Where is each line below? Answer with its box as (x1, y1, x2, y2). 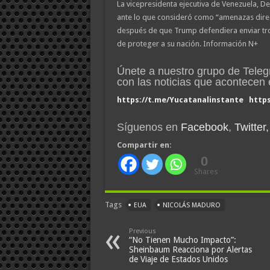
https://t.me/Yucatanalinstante (116, 95, 243, 104)
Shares (193, 167, 218, 176)
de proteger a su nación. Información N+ (116, 39, 258, 48)
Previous (128, 227, 156, 235)
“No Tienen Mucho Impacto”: (128, 235, 236, 245)
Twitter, (234, 121, 269, 133)
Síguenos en (116, 121, 181, 133)
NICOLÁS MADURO (162, 201, 221, 209)
